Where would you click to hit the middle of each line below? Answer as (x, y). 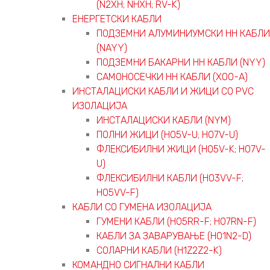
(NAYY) (112, 48)
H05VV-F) (118, 192)
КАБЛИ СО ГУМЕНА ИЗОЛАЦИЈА (142, 207)
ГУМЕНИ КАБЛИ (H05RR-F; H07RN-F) (176, 221)
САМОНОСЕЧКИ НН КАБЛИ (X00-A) (172, 77)
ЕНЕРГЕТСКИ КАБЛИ (117, 19)
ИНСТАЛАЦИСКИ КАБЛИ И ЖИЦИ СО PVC (163, 91)
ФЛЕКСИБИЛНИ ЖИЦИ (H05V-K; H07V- (181, 149)
